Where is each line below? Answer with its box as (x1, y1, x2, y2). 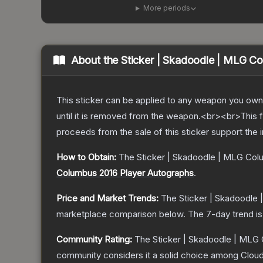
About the (70, 54, 122, 67)
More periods (143, 4, 190, 13)
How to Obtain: (56, 151, 116, 163)
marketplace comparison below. (56, 208, 186, 220)
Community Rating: (56, 234, 132, 245)
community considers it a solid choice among (56, 249, 241, 261)
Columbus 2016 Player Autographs (56, 167, 194, 179)
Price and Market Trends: (56, 193, 159, 204)
